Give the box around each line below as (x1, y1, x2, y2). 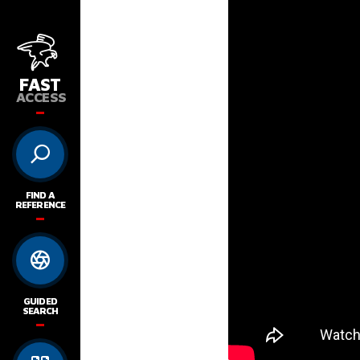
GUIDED (23, 294, 57, 307)
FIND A (26, 188, 55, 201)
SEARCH (22, 304, 59, 317)
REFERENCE (15, 198, 65, 211)
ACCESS (16, 88, 67, 105)
